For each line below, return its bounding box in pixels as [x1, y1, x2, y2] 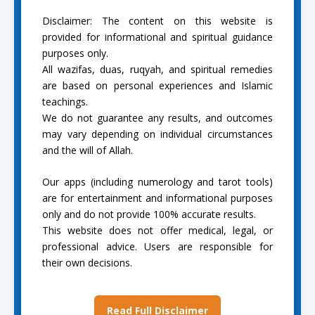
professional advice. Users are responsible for [42, 240, 273, 254]
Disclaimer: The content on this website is [42, 13, 273, 27]
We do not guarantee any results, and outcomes [42, 110, 273, 124]
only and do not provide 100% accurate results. [42, 207, 257, 221]
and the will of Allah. [42, 143, 134, 157]
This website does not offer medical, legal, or [42, 224, 273, 238]
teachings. [42, 94, 89, 108]
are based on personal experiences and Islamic [42, 78, 273, 92]
